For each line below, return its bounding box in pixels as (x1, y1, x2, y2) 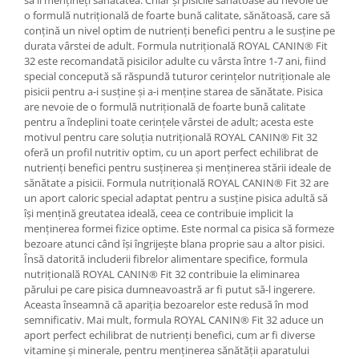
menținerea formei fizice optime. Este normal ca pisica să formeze (24, 220, 334, 236)
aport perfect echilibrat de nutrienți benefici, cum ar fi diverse (24, 327, 315, 342)
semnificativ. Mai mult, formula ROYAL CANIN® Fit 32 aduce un (24, 312, 324, 327)
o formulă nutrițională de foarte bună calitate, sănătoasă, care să (24, 7, 330, 22)
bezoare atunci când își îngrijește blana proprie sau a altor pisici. (24, 236, 325, 251)
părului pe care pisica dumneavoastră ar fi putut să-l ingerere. (24, 281, 315, 296)
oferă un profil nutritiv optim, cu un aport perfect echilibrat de (24, 144, 318, 159)
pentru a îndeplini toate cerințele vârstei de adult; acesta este (24, 114, 313, 129)
